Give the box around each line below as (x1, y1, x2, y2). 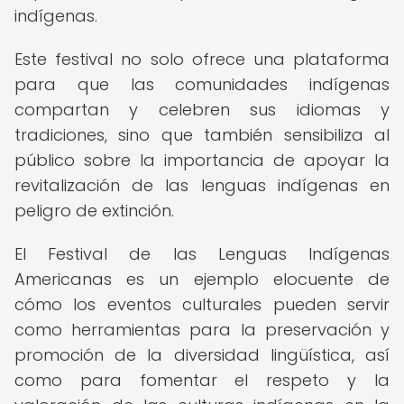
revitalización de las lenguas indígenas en (14, 174, 390, 197)
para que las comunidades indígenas (14, 73, 390, 96)
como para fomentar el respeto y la (14, 369, 390, 391)
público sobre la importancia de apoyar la (14, 149, 390, 171)
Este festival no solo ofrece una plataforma (14, 48, 390, 70)
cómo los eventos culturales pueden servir (14, 293, 390, 316)
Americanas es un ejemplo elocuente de (14, 268, 390, 290)
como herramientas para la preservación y (14, 318, 390, 341)
